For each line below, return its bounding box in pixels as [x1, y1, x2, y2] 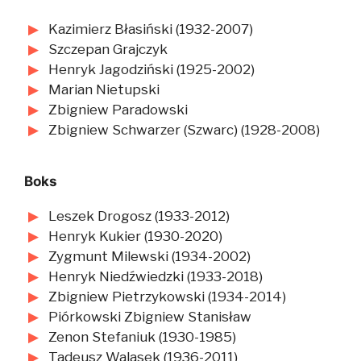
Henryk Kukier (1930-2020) [48, 227, 222, 244]
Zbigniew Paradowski [48, 101, 188, 118]
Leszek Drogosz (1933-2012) [48, 207, 230, 224]
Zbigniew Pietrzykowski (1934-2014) [48, 288, 286, 305]
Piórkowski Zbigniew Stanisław [48, 308, 251, 325]
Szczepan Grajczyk [48, 40, 168, 57]
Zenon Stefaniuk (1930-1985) [48, 328, 236, 345]
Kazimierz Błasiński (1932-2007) [48, 20, 253, 37]
